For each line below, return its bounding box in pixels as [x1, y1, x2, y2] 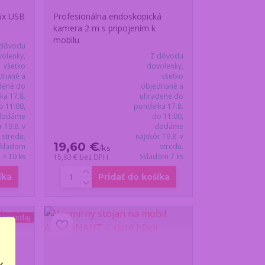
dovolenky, [146, 61, 183, 72]
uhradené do [139, 91, 183, 102]
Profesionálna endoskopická [53, 11, 162, 22]
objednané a [140, 81, 183, 92]
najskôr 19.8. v [135, 131, 183, 142]
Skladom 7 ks [139, 151, 183, 162]
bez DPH [79, 152, 109, 163]
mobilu [53, 34, 80, 46]
